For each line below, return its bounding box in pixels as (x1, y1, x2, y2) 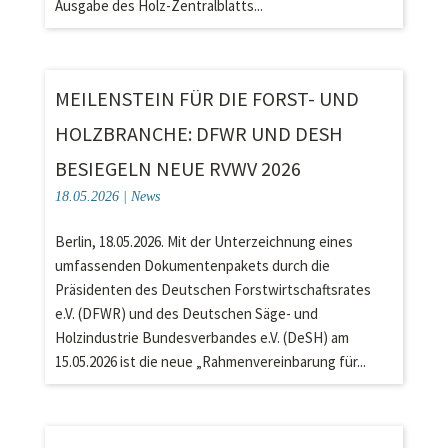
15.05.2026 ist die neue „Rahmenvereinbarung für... (54, 352, 366, 371)
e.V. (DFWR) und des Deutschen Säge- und (54, 304, 318, 323)
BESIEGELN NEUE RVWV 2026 (54, 156, 301, 181)
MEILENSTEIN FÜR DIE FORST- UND (54, 86, 359, 111)
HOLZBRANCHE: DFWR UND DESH (54, 121, 343, 146)
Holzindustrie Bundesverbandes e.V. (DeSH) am (54, 328, 349, 347)
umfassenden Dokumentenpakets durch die (54, 256, 330, 275)
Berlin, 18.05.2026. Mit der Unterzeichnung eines (54, 232, 353, 251)
